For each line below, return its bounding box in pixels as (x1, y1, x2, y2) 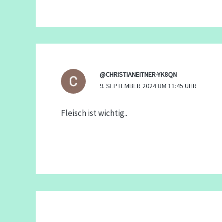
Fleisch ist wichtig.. (61, 108, 127, 119)
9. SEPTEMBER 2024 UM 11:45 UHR (99, 81, 197, 90)
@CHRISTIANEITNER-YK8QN (99, 69, 177, 79)
